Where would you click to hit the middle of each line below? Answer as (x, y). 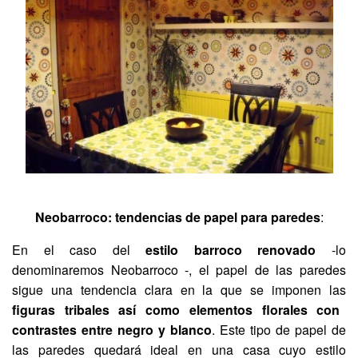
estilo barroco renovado (223, 249)
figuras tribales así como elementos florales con (176, 309)
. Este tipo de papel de (279, 329)
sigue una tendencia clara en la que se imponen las (179, 289)
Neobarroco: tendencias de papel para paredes (177, 217)
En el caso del (71, 249)
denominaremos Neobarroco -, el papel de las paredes (179, 269)
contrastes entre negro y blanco (112, 329)
